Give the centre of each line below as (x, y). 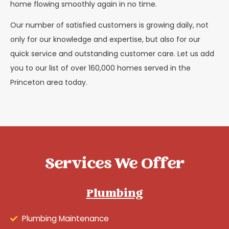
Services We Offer (114, 165)
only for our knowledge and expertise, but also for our (105, 39)
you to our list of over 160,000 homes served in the (100, 68)
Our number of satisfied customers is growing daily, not (109, 25)
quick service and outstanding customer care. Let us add (112, 53)
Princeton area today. (49, 82)
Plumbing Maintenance (65, 219)
